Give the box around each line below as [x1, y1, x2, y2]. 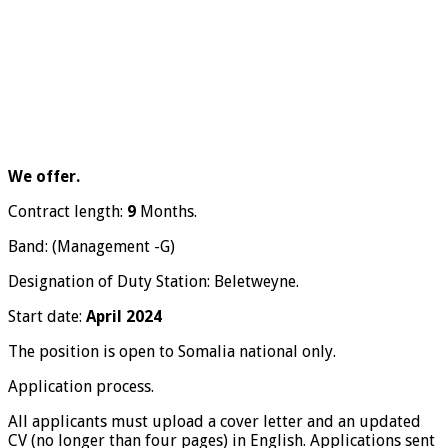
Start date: [8, 306, 86, 326]
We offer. [8, 166, 80, 186]
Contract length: [8, 201, 127, 221]
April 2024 [86, 306, 162, 326]
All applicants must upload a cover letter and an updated [8, 411, 421, 431]
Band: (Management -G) [8, 236, 175, 256]
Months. [136, 201, 197, 221]
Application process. [8, 376, 154, 396]
